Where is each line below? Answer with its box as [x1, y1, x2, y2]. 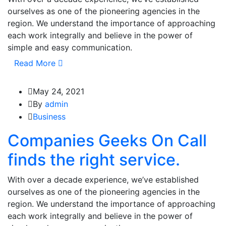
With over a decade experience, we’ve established [8, 175, 199, 185]
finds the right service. [8, 150, 180, 170]
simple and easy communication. [8, 42, 132, 53]
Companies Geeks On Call [8, 131, 207, 151]
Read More [14, 58, 55, 69]
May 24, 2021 [33, 86, 84, 97]
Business [33, 111, 66, 122]
